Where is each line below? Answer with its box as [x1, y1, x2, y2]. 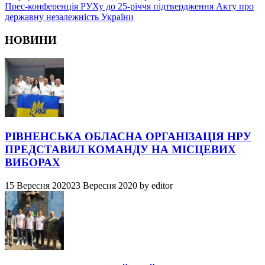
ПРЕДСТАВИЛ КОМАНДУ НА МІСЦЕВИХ [5, 143, 236, 156]
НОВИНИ [5, 33, 57, 46]
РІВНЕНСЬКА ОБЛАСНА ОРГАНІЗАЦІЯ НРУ [5, 130, 251, 143]
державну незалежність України [5, 12, 134, 22]
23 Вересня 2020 [71, 180, 137, 191]
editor [151, 180, 173, 191]
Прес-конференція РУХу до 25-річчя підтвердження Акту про [5, 1, 254, 12]
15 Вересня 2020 [5, 180, 71, 191]
